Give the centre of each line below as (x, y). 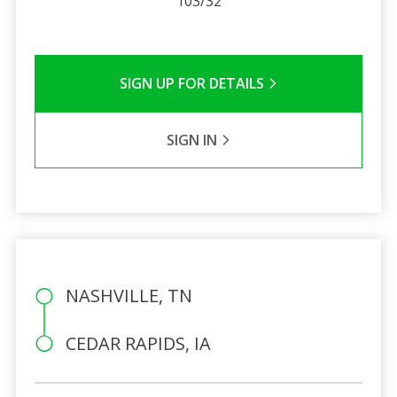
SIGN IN (193, 140)
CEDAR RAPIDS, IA (138, 343)
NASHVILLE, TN (128, 295)
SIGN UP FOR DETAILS (193, 83)
